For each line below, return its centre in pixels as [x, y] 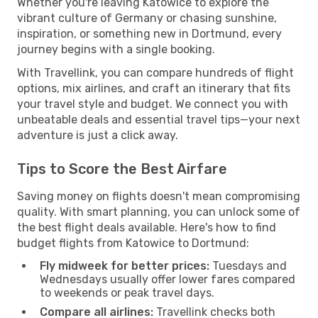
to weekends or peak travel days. [127, 292]
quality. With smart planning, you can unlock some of [159, 212]
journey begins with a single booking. [116, 49]
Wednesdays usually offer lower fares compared [168, 279]
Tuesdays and [248, 265]
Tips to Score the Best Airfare [122, 169]
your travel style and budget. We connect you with [153, 104]
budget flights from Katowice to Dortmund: [133, 243]
